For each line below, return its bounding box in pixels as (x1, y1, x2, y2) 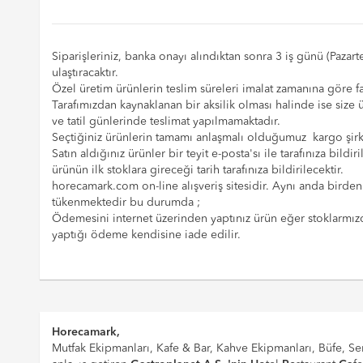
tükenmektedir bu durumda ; (51, 197, 200, 209)
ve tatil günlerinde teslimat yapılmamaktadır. (51, 116, 280, 128)
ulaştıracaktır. (51, 67, 118, 79)
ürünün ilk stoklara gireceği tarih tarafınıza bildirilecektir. (51, 164, 344, 177)
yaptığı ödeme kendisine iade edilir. (51, 229, 241, 241)
